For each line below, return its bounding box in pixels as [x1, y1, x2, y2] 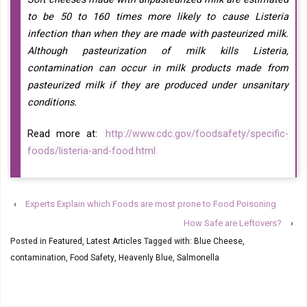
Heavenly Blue [119, 253, 173, 263]
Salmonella [177, 253, 219, 263]
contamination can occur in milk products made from [27, 62, 288, 75]
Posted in [10, 236, 49, 247]
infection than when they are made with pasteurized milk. [27, 28, 288, 40]
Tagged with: [142, 236, 194, 247]
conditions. [27, 97, 77, 109]
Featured [49, 236, 82, 247]
